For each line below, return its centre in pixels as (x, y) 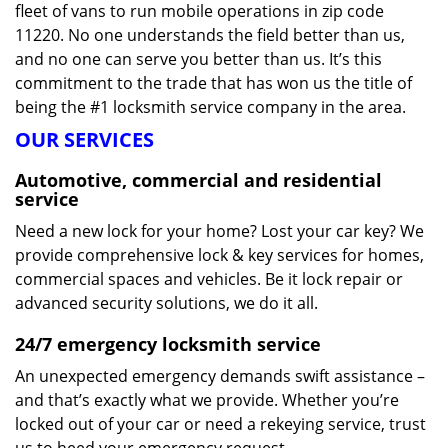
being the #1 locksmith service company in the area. (210, 107)
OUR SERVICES (84, 139)
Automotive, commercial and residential (198, 180)
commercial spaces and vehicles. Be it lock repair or (209, 279)
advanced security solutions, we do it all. (166, 303)
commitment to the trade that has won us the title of (213, 83)
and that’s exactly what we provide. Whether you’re (207, 400)
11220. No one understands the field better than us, (210, 35)
